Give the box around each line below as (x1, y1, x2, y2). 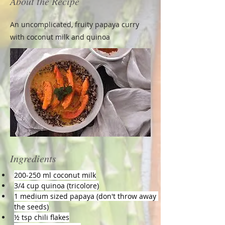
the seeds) (14, 202, 49, 211)
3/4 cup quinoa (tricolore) (14, 181, 99, 190)
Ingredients (10, 152, 56, 165)
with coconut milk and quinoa (10, 32, 110, 42)
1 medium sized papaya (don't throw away (14, 191, 158, 201)
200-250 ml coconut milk (14, 170, 96, 180)
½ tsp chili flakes (14, 212, 69, 222)
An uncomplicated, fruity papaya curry (10, 20, 139, 29)
